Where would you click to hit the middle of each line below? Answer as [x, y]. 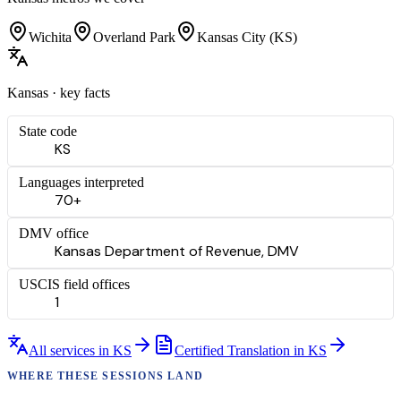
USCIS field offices [74, 284]
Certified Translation [232, 350]
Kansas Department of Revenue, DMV [177, 251]
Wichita [50, 37]
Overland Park [134, 37]
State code [48, 131]
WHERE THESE [55, 375]
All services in [71, 350]
